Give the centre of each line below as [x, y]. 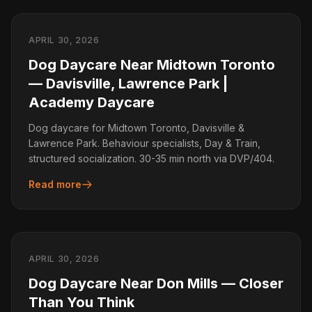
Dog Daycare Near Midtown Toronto [152, 65]
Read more [55, 184]
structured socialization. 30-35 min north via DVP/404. [151, 158]
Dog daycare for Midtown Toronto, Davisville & [136, 128]
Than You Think [81, 302]
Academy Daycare [92, 102]
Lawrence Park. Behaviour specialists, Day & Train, [145, 143]
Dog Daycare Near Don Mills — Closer [156, 283]
